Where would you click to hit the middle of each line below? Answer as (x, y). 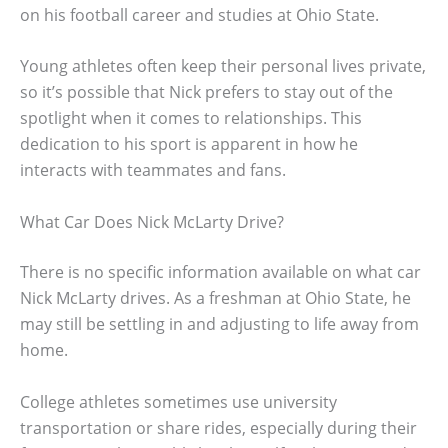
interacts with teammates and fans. (153, 170)
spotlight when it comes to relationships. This (191, 118)
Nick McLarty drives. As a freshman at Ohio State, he (215, 297)
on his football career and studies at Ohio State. (199, 14)
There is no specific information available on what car (220, 271)
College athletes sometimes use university (178, 401)
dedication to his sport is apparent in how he (189, 144)
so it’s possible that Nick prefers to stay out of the (206, 92)
